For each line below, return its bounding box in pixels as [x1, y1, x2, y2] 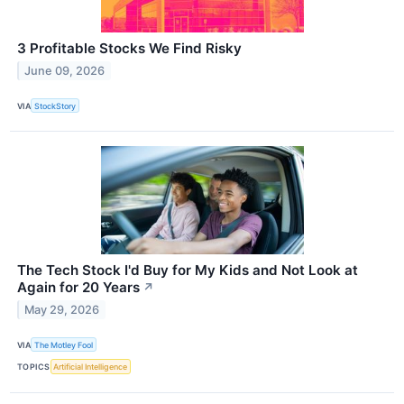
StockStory [34, 100, 77, 111]
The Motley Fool [34, 339, 94, 350]
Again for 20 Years [17, 279, 140, 297]
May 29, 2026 [24, 303, 100, 317]
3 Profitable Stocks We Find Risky [17, 40, 242, 58]
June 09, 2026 [24, 63, 106, 78]
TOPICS [17, 362, 50, 372]
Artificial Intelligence [53, 362, 128, 372]
